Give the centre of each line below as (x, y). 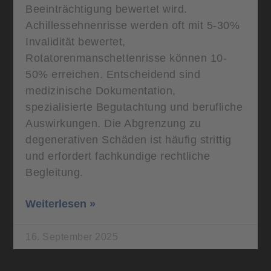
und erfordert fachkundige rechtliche (118, 156)
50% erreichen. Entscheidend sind (113, 74)
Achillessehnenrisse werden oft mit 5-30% (133, 25)
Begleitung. (54, 172)
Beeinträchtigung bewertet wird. (106, 9)
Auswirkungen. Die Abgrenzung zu (113, 123)
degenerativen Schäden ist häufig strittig (129, 139)
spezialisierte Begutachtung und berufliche (134, 107)
